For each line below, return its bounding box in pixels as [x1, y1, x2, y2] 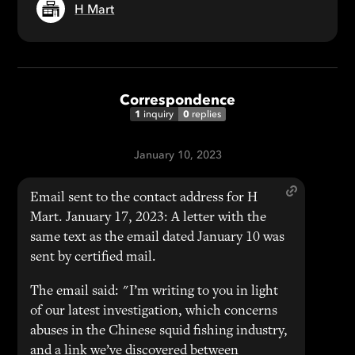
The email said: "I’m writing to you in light [30, 284, 279, 299]
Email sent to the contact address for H [30, 191, 258, 205]
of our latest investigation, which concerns [30, 304, 278, 319]
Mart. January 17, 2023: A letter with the [30, 211, 267, 225]
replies [191, 109, 221, 120]
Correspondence [120, 91, 235, 109]
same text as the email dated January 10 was [30, 231, 285, 245]
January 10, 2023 [133, 148, 222, 162]
